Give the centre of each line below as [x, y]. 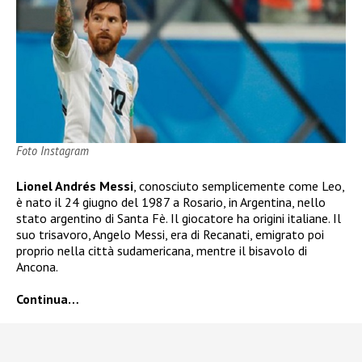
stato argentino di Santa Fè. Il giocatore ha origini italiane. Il [179, 218]
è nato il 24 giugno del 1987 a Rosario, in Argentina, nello [171, 202]
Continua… [48, 299]
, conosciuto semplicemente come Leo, [239, 185]
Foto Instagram [53, 150]
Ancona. [37, 266]
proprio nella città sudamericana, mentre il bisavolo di [162, 250]
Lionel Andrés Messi [75, 185]
